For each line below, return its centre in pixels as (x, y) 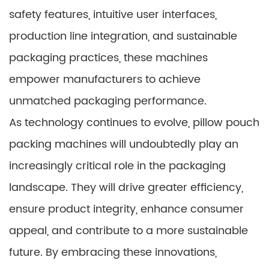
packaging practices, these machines (108, 58)
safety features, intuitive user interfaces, (113, 15)
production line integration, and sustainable (123, 36)
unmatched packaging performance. (108, 101)
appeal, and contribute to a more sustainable (128, 231)
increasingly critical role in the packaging (117, 166)
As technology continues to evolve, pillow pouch (134, 123)
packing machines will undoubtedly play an (124, 144)
